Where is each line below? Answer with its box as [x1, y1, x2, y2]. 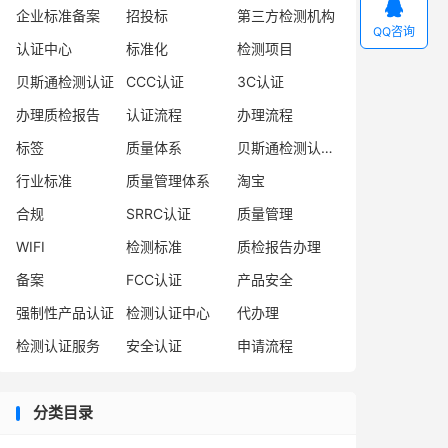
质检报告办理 [236, 238, 321, 255]
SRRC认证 [126, 205, 192, 222]
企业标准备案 [16, 7, 100, 24]
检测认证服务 [16, 337, 100, 354]
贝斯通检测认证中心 [320, 139, 333, 156]
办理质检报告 [16, 106, 100, 123]
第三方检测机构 [236, 7, 335, 24]
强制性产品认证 [16, 304, 114, 321]
